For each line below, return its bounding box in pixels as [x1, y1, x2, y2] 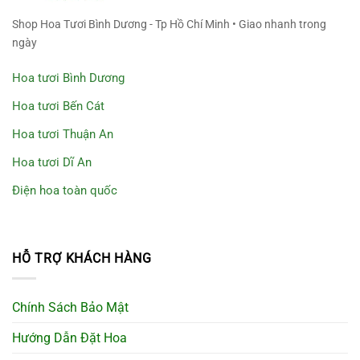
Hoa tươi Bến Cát [12, 99, 104, 113]
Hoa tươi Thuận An [12, 127, 113, 141]
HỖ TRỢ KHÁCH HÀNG [12, 251, 152, 266]
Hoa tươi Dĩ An [12, 155, 92, 170]
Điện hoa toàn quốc [12, 183, 117, 198]
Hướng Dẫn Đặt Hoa [12, 329, 127, 346]
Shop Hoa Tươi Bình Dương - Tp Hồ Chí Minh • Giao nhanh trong [12, 18, 326, 31]
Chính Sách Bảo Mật [12, 299, 129, 315]
